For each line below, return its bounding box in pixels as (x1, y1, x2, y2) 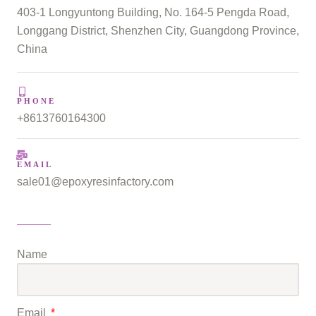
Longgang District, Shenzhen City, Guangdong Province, (17, 23, 299, 37)
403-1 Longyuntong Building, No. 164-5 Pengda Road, (17, 5, 289, 18)
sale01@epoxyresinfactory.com (17, 174, 174, 188)
